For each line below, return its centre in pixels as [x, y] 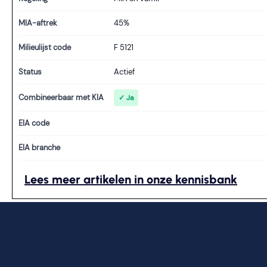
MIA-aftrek [38, 23]
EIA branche [39, 148]
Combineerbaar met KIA [61, 97]
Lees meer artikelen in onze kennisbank [131, 179]
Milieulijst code [45, 47]
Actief [124, 72]
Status [30, 72]
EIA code [34, 123]
